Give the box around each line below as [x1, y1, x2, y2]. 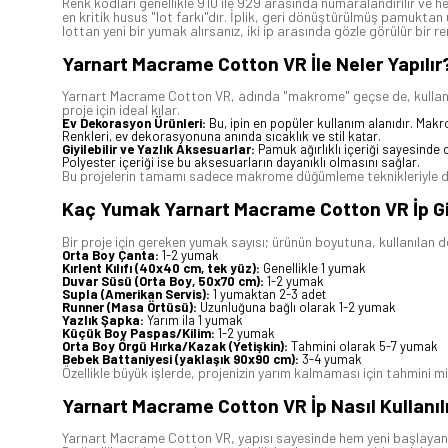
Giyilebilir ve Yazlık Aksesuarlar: [62, 141, 255, 158]
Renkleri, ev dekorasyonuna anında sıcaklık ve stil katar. [62, 128, 381, 145]
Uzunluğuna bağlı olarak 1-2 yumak [197, 298, 396, 315]
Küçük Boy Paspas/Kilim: [62, 324, 215, 341]
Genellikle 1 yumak [260, 259, 366, 276]
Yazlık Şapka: [62, 311, 144, 328]
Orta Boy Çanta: [62, 246, 159, 263]
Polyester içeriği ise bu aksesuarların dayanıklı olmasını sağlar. [62, 154, 420, 171]
